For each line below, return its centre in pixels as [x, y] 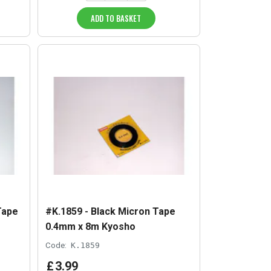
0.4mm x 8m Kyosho [91, 227]
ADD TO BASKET [116, 18]
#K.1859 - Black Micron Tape [111, 212]
